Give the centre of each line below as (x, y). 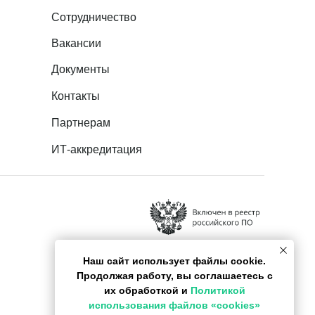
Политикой (218, 291)
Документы (81, 69)
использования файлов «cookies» (174, 306)
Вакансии (76, 43)
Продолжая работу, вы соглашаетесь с (174, 276)
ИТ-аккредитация (97, 149)
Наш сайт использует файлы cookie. (174, 261)
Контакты (76, 96)
